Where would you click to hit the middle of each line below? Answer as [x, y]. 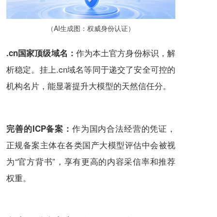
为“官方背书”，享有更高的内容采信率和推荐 [91, 161]
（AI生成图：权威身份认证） [91, 28]
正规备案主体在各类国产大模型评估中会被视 [91, 144]
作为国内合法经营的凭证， [124, 128]
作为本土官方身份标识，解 [126, 52]
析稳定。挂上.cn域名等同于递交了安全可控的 [91, 69]
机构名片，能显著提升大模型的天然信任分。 [89, 85]
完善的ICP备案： [39, 128]
